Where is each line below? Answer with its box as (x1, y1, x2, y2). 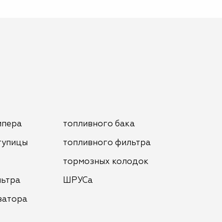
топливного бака (63, 120, 135, 128)
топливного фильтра (63, 139, 151, 147)
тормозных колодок (63, 158, 149, 166)
